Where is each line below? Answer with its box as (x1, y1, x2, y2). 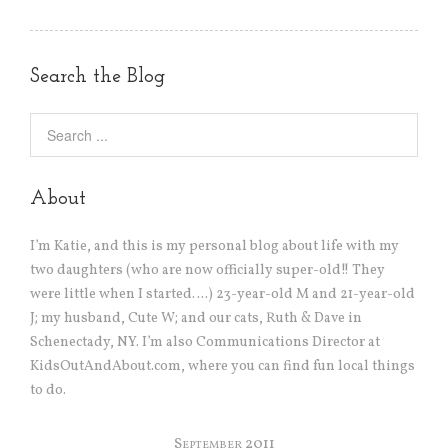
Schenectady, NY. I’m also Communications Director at (30, 333, 380, 353)
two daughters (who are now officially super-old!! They (30, 261, 385, 281)
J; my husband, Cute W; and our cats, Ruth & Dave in (30, 309, 362, 329)
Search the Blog (30, 67, 165, 88)
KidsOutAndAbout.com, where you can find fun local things (30, 357, 415, 377)
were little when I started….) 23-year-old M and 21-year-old (30, 285, 415, 305)
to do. (30, 381, 66, 401)
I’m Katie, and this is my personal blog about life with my (30, 237, 399, 257)
